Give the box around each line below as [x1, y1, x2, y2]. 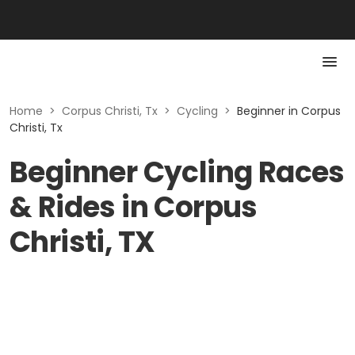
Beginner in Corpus [237, 103, 341, 119]
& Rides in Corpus [10, 187, 258, 227]
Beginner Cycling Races [10, 152, 345, 193]
